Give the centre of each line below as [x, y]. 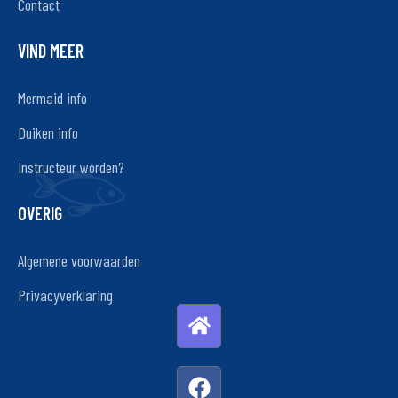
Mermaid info [52, 97]
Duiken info [48, 132]
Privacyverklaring [65, 295]
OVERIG [40, 213]
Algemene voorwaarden [79, 260]
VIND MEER [51, 50]
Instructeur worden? [71, 167]
